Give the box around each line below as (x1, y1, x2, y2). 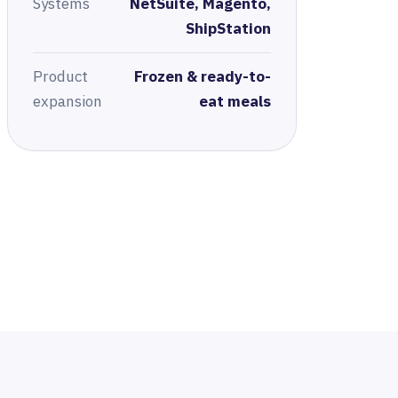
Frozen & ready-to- (133, 67, 271, 87)
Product (32, 67, 88, 87)
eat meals (198, 92, 271, 112)
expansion (32, 92, 102, 112)
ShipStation (185, 18, 271, 38)
